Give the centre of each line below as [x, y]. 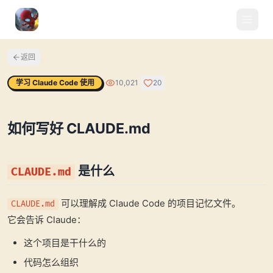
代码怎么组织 [51, 262]
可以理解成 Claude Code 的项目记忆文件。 [150, 203]
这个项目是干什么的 [65, 243]
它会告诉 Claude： [47, 219]
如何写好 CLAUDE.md [79, 128]
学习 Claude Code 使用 [55, 83]
